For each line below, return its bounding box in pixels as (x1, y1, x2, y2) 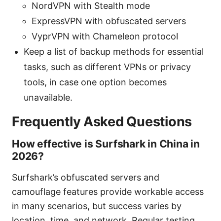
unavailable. (24, 92, 73, 103)
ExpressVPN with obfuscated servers (32, 15, 186, 26)
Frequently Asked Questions (12, 113, 192, 130)
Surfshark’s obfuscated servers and (12, 172, 159, 183)
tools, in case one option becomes (24, 76, 167, 87)
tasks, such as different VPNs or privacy (24, 61, 191, 72)
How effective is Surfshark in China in (12, 137, 200, 150)
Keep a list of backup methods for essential (24, 46, 204, 57)
